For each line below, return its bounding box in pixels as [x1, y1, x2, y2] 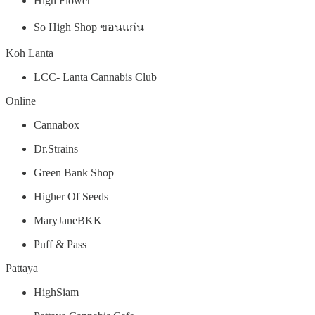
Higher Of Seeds [34, 190, 108, 202]
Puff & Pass [34, 238, 86, 250]
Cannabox [34, 118, 79, 131]
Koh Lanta [6, 46, 53, 59]
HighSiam [34, 285, 79, 298]
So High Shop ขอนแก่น [34, 20, 144, 33]
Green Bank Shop [34, 166, 114, 179]
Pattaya [6, 262, 38, 274]
